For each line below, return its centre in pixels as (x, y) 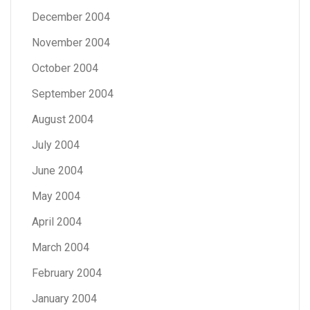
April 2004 (57, 221)
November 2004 (71, 42)
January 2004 (64, 298)
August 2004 (63, 119)
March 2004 (61, 247)
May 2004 (56, 196)
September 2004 (73, 93)
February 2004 (67, 273)
